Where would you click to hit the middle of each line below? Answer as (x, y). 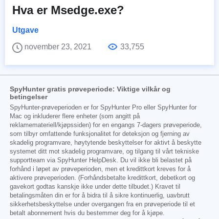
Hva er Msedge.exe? (68, 10)
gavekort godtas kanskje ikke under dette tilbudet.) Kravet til (95, 187)
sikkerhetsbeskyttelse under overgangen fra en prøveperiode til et (102, 205)
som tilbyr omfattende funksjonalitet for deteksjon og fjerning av (100, 134)
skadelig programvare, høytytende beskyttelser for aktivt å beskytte (106, 143)
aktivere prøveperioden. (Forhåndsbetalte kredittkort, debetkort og (102, 178)
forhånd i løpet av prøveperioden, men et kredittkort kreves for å (100, 169)
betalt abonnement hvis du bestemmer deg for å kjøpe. (87, 213)
